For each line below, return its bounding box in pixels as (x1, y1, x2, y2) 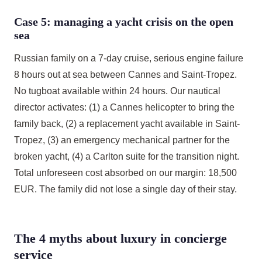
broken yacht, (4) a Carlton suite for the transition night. (14, 151, 239, 161)
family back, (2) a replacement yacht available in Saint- (14, 119, 240, 129)
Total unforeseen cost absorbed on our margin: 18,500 (14, 168, 237, 178)
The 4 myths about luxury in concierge (14, 231, 227, 246)
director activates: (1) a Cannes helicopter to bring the (14, 102, 235, 112)
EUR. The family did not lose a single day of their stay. (14, 184, 237, 194)
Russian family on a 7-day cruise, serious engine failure (14, 53, 243, 63)
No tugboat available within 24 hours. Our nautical (14, 86, 220, 96)
